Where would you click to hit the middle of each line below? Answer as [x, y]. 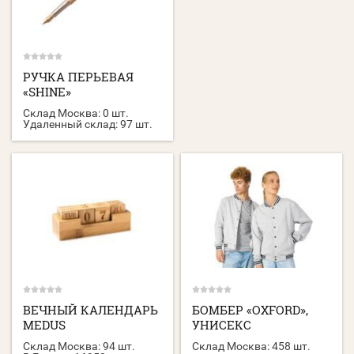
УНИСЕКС [222, 324]
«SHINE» [47, 91]
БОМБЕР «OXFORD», [250, 309]
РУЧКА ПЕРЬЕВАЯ [78, 76]
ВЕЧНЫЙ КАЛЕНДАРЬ [90, 309]
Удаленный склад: [70, 124]
